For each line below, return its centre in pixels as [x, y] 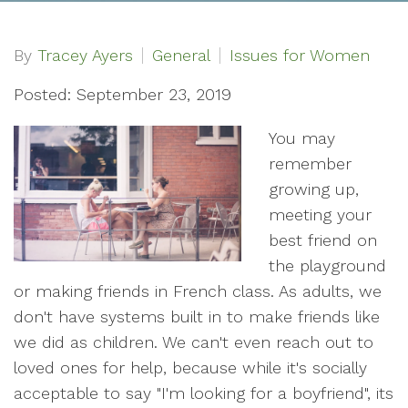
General [181, 55]
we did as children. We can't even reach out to [194, 342]
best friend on [323, 240]
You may [302, 138]
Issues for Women [300, 55]
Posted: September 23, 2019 [122, 94]
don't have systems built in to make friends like [197, 316]
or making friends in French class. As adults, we [198, 291]
